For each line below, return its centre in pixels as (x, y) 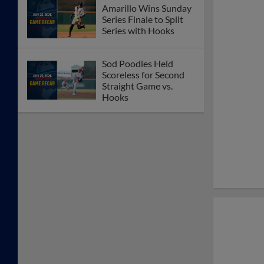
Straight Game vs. (137, 86)
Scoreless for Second (143, 75)
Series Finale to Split (143, 19)
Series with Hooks (138, 30)
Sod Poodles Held (138, 64)
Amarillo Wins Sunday (147, 8)
